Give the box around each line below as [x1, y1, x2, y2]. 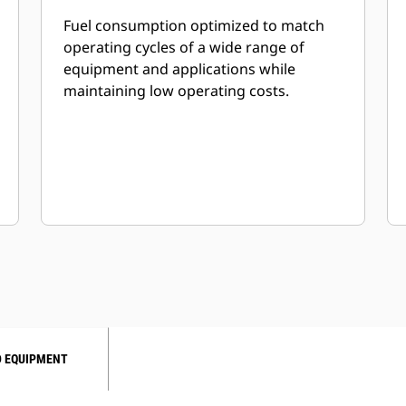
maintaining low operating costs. [63, 81, 290, 101]
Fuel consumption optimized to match [63, 15, 325, 35]
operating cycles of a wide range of [63, 37, 305, 57]
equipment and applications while [63, 59, 296, 79]
